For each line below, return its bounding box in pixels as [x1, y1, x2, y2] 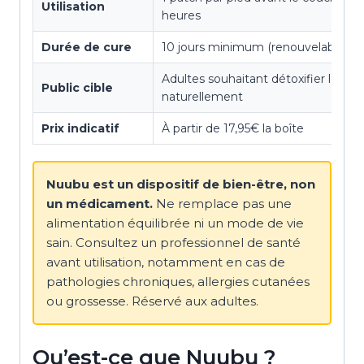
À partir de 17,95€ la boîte [162, 120, 304, 136]
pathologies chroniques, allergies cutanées [46, 273, 310, 289]
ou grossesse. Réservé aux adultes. [46, 292, 258, 309]
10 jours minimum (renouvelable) [162, 39, 348, 54]
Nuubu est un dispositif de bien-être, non [46, 175, 315, 192]
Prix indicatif [41, 120, 119, 136]
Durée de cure [41, 39, 132, 54]
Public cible [41, 80, 113, 95]
